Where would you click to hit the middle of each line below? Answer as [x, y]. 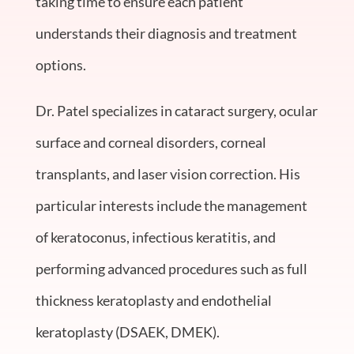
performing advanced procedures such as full [171, 268]
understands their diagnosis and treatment [166, 33]
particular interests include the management [171, 205]
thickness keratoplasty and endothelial [153, 300]
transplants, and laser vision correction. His [168, 173]
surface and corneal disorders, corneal [151, 142]
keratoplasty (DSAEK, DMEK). [127, 331]
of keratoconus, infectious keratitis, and [155, 237]
